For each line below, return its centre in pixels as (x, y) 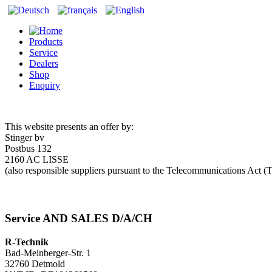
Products (46, 42)
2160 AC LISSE (37, 159)
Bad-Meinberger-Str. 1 (48, 253)
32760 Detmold (35, 264)
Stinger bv (25, 138)
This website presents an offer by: (69, 127)
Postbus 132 (28, 148)
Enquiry (45, 85)
